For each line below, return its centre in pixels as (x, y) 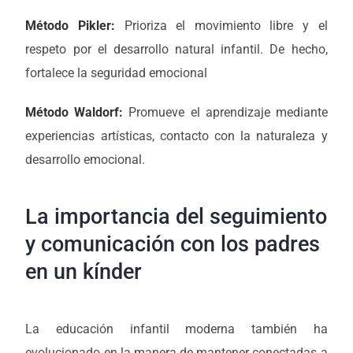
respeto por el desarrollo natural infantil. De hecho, (176, 50)
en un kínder (84, 272)
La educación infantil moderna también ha (176, 329)
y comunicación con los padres (173, 245)
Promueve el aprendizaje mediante (225, 113)
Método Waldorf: (74, 113)
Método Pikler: (71, 26)
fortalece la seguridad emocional (117, 73)
